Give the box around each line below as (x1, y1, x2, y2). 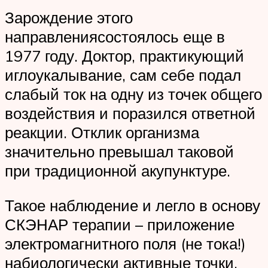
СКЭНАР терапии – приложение (5, 214, 234, 234)
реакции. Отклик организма (5, 123, 199, 142)
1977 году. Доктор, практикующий (5, 46, 244, 66)
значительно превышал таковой (5, 142, 234, 162)
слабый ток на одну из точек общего (5, 84, 262, 104)
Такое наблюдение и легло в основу (5, 195, 260, 215)
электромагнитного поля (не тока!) (5, 233, 246, 253)
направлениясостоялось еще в (5, 27, 225, 47)
